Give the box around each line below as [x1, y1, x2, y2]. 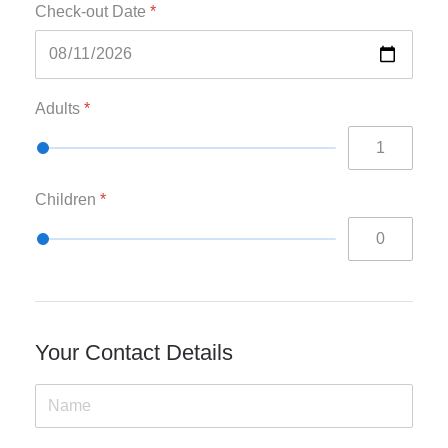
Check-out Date [35, 3, 150, 21]
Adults [35, 99, 84, 117]
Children [35, 190, 100, 208]
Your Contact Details [35, 340, 233, 366]
